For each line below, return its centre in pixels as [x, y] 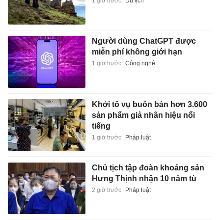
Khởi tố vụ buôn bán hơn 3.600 [149, 104]
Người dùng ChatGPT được [144, 41]
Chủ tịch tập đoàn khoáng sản [148, 167]
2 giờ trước [106, 190]
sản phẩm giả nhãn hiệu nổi [143, 115]
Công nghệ [140, 64]
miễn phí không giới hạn [137, 52]
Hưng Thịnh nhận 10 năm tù [144, 178]
